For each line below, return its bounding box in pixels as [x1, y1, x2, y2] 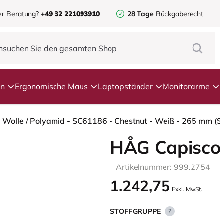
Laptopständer [98, 82, 153, 91]
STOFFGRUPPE [110, 207, 161, 216]
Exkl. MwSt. [172, 185, 202, 192]
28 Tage [127, 9, 154, 18]
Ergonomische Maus [15, 82, 88, 91]
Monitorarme [163, 82, 210, 91]
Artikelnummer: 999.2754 [116, 162, 210, 172]
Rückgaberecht [154, 9, 203, 18]
